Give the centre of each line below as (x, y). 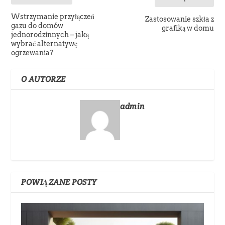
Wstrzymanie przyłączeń (53, 16)
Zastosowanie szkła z (179, 19)
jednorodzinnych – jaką (50, 34)
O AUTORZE (43, 79)
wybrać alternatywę (44, 43)
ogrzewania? (32, 52)
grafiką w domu (188, 28)
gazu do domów (37, 25)
